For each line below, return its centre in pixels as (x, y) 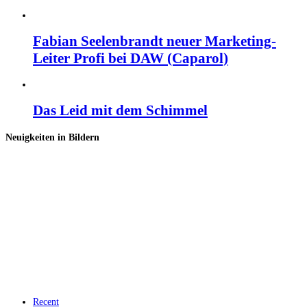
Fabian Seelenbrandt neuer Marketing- (155, 41)
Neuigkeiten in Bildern (52, 137)
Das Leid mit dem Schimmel (120, 111)
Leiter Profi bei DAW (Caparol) (131, 59)
